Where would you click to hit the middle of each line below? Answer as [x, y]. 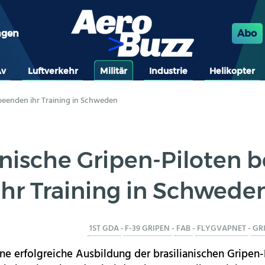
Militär [113, 71]
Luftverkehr [53, 71]
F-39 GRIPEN [148, 229]
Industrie [169, 71]
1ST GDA [104, 229]
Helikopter [232, 71]
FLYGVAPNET [221, 229]
